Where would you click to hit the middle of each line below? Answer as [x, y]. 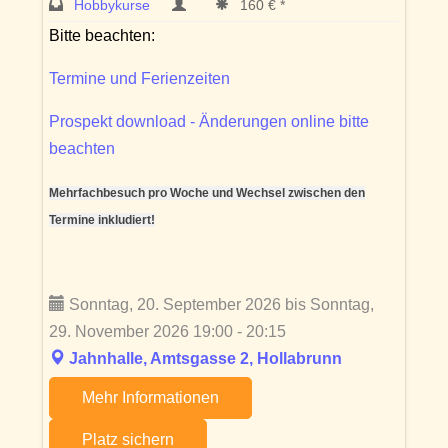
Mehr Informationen [150, 398]
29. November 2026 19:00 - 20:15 [167, 332]
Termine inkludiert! [102, 220]
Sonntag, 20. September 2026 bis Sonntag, [219, 305]
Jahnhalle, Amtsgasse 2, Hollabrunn [205, 359]
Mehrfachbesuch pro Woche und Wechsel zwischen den [207, 193]
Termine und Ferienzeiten [139, 79]
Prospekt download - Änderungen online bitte [209, 122]
